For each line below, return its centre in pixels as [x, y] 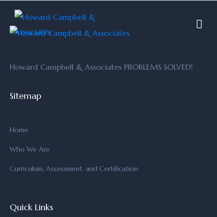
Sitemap [25, 96]
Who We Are [30, 149]
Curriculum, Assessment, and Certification [74, 169]
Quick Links [31, 207]
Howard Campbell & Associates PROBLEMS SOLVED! [101, 67]
